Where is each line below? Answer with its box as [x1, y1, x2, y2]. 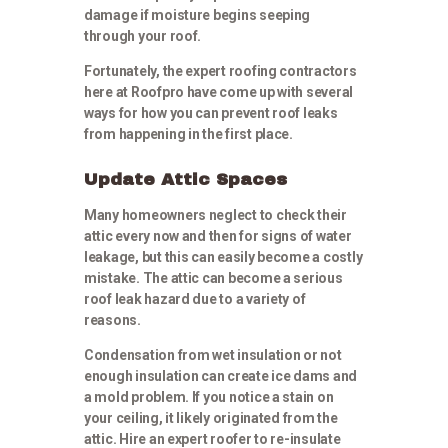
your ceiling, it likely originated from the [84, 410, 338, 427]
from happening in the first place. [84, 126, 293, 143]
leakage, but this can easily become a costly [84, 249, 363, 266]
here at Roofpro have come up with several [84, 84, 354, 101]
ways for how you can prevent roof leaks [84, 105, 338, 122]
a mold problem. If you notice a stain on [84, 389, 334, 406]
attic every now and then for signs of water [84, 228, 352, 245]
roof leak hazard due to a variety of [84, 291, 306, 308]
